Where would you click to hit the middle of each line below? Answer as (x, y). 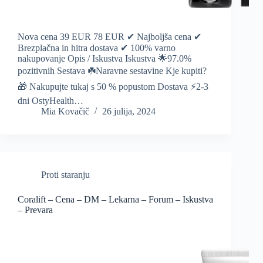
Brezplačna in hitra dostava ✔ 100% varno (97, 48)
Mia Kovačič (65, 112)
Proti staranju (65, 175)
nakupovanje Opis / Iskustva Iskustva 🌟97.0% (104, 59)
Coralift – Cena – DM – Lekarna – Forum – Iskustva (115, 200)
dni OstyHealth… (50, 101)
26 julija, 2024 (129, 112)
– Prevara (35, 210)
